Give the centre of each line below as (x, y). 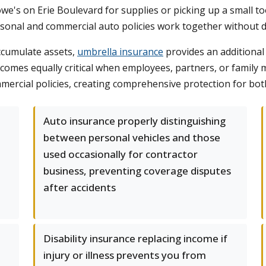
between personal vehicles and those (132, 137)
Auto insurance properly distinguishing (134, 121)
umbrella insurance (120, 52)
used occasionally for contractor (121, 154)
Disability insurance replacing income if (135, 238)
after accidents (80, 187)
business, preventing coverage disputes (137, 171)
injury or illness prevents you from (125, 255)
